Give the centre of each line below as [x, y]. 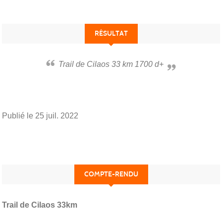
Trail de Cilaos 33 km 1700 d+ [113, 64]
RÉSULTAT [111, 33]
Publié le [19, 115]
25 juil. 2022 [57, 115]
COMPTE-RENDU [111, 174]
